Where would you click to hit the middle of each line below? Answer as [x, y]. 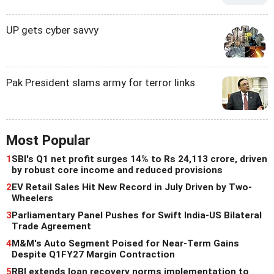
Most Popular [48, 140]
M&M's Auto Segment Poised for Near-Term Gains [125, 243]
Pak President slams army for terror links [101, 82]
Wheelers [32, 198]
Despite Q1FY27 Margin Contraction [93, 254]
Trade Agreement [51, 226]
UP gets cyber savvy [52, 30]
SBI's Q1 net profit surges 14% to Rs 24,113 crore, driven [139, 159]
